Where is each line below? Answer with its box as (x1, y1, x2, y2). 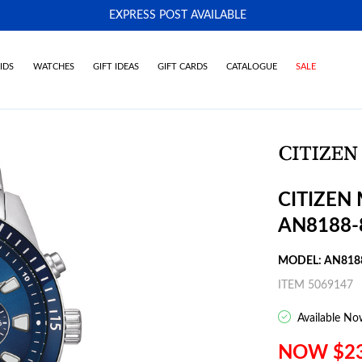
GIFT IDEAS (92, 62, 139, 71)
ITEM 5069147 (278, 280, 353, 292)
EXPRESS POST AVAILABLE (108, 10, 246, 21)
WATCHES (32, 62, 74, 71)
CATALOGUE (226, 62, 278, 71)
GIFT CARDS (157, 62, 208, 71)
